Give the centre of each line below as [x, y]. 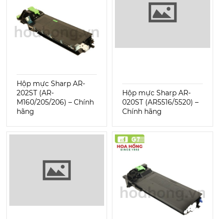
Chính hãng [142, 111]
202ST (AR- [35, 93]
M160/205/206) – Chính [55, 102]
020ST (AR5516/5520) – [160, 102]
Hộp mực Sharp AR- [51, 83]
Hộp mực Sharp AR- [156, 93]
